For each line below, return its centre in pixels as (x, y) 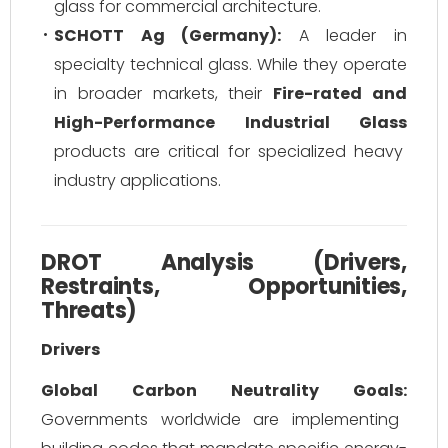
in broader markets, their (164, 93)
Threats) (89, 310)
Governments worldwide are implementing (220, 419)
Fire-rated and (340, 93)
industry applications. (137, 180)
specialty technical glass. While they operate (230, 64)
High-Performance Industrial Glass (230, 122)
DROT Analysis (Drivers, (224, 262)
